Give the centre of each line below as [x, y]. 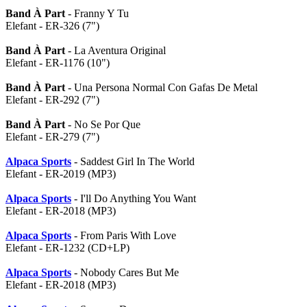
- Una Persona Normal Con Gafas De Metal [161, 87]
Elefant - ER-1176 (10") [58, 63]
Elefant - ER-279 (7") [52, 137]
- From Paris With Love [124, 235]
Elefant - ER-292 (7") [52, 100]
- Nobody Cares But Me [125, 272]
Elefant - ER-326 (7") [52, 26]
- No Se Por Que [103, 124]
